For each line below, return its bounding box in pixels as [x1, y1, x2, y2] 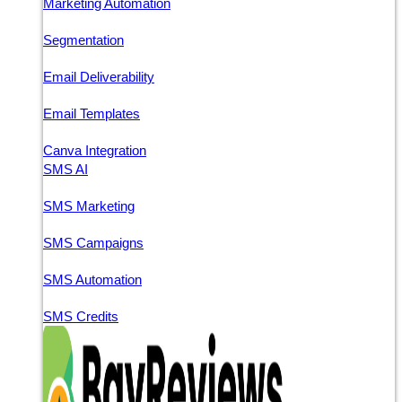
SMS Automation [43, 271, 142, 287]
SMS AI [43, 161, 88, 177]
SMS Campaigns [43, 234, 144, 250]
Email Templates [43, 105, 140, 121]
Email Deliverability [43, 68, 154, 84]
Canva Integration [43, 142, 146, 158]
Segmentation [43, 31, 124, 48]
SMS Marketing [43, 197, 135, 214]
